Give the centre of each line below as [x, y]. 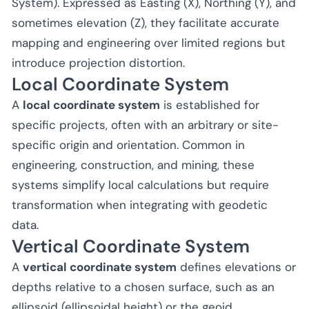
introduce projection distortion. [98, 62]
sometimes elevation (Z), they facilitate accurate [146, 22]
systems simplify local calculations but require [140, 185]
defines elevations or [236, 267]
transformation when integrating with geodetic [140, 205]
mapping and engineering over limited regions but [149, 42]
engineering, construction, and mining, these [133, 165]
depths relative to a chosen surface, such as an [143, 287]
